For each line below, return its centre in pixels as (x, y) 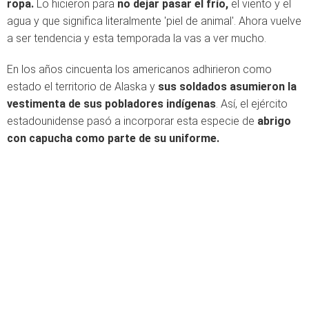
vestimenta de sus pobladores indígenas (111, 104)
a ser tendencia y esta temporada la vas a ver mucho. (137, 38)
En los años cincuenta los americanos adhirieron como (139, 69)
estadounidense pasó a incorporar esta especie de (132, 121)
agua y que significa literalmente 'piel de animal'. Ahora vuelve (154, 21)
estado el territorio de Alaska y (82, 87)
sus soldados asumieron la (227, 87)
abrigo (274, 121)
